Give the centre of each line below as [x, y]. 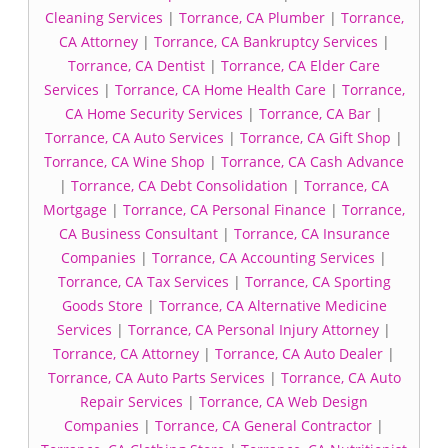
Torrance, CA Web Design [283, 401]
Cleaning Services [103, 17]
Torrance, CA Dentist [136, 65]
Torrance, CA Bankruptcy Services [265, 41]
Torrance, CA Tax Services [143, 281]
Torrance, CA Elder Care [300, 65]
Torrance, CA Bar [315, 113]
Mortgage [75, 209]
